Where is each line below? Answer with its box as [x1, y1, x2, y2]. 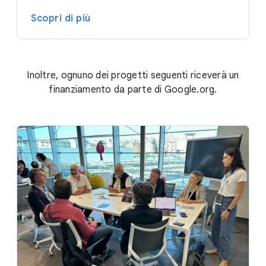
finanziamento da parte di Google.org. [49, 83, 217, 96]
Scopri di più [31, 12, 91, 24]
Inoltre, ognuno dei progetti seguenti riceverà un [27, 69, 239, 81]
